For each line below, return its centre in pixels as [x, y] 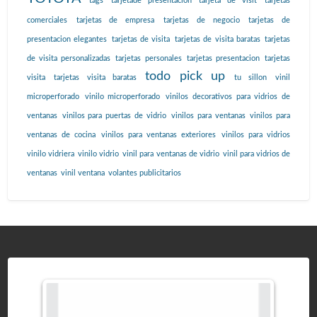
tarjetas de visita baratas [217, 40]
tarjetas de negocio [202, 21]
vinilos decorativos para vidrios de [228, 97]
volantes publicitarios [144, 173]
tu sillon [250, 78]
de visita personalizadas [69, 59]
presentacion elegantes [67, 40]
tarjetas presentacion [223, 59]
